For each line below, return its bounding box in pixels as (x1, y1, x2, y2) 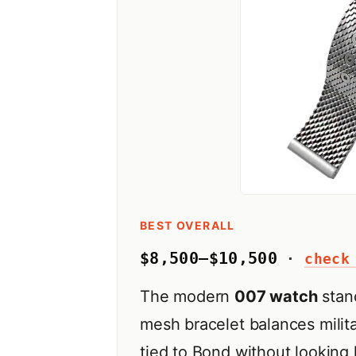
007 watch (234, 286, 318, 306)
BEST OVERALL (140, 218, 235, 232)
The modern (140, 286, 235, 306)
